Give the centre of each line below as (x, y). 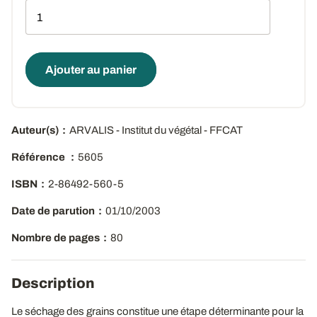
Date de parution (53, 211)
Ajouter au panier (91, 70)
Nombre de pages (56, 238)
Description (53, 283)
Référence (39, 157)
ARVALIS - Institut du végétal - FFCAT (156, 130)
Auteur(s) (35, 130)
